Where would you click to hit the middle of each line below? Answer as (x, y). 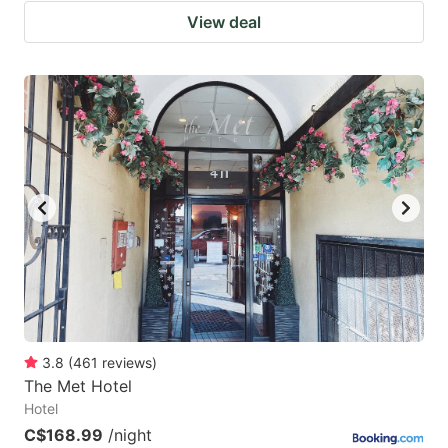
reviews (127, 362)
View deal (224, 21)
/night (130, 434)
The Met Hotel (78, 385)
